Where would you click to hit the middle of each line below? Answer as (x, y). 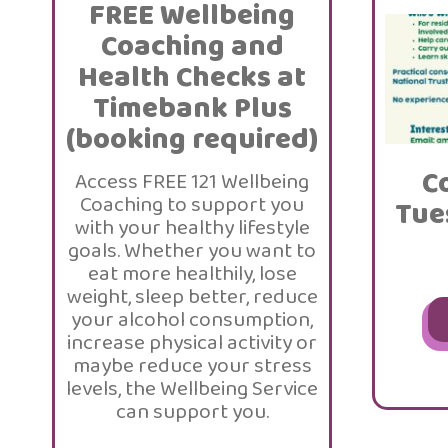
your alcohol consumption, (192, 320)
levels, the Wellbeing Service (192, 389)
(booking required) (192, 140)
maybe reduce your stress (192, 366)
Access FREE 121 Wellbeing (192, 182)
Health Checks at (192, 78)
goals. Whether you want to (192, 251)
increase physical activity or (192, 343)
